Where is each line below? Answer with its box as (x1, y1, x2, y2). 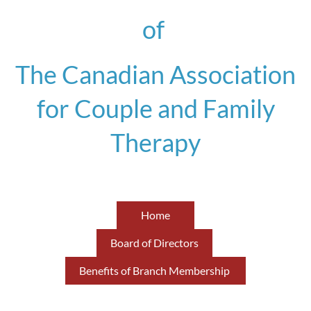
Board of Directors (110, 235, 199, 249)
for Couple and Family (36, 92, 275, 124)
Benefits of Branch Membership (79, 263, 232, 277)
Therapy (110, 126, 201, 158)
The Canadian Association (15, 58, 296, 90)
